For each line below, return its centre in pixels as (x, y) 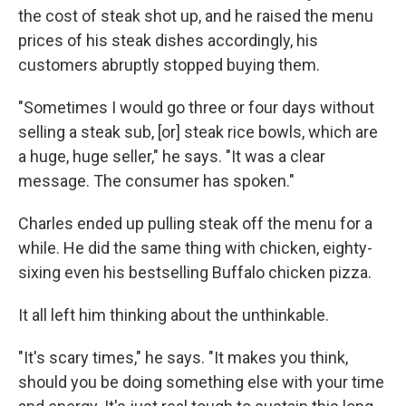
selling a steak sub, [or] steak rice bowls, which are (198, 132)
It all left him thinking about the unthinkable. (174, 315)
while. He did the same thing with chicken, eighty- (195, 248)
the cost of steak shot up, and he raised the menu (196, 16)
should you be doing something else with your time (201, 382)
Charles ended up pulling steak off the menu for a (195, 223)
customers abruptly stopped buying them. (169, 65)
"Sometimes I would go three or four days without (196, 107)
